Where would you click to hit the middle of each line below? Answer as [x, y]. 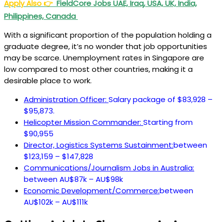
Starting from [168, 122]
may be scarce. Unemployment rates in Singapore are [104, 57]
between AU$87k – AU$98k [73, 179]
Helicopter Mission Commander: [83, 122]
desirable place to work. [48, 80]
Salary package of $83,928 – [161, 99]
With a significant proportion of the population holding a [108, 35]
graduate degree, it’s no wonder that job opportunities [106, 46]
